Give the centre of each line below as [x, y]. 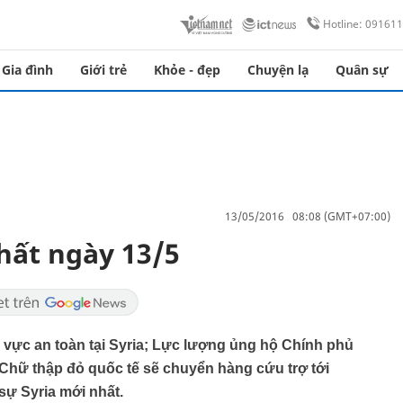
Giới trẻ [103, 70]
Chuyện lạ [278, 70]
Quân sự [362, 70]
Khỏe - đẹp [187, 70]
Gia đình [27, 70]
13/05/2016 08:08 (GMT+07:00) [308, 216]
